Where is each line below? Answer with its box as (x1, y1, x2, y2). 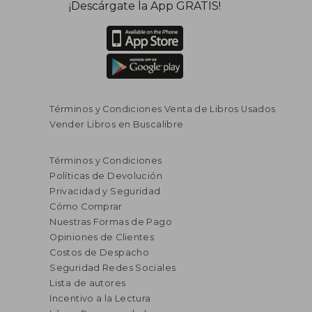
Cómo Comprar (49, 201, 123, 212)
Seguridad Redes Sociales (49, 262, 176, 273)
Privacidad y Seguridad (49, 185, 161, 196)
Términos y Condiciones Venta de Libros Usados (49, 103, 276, 114)
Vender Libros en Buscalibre (49, 118, 184, 130)
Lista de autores (49, 277, 126, 288)
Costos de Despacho (49, 247, 150, 258)
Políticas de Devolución (49, 170, 163, 181)
